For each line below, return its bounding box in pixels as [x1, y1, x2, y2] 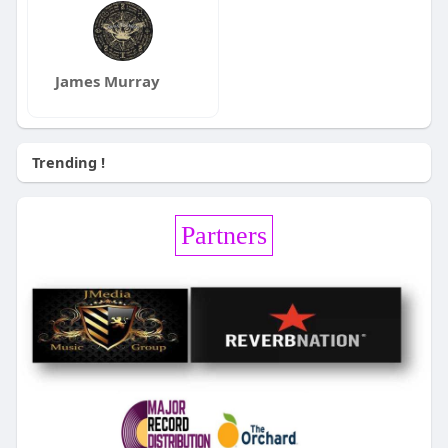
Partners [180, 221, 267, 251]
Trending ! [31, 152, 105, 173]
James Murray [55, 71, 161, 92]
